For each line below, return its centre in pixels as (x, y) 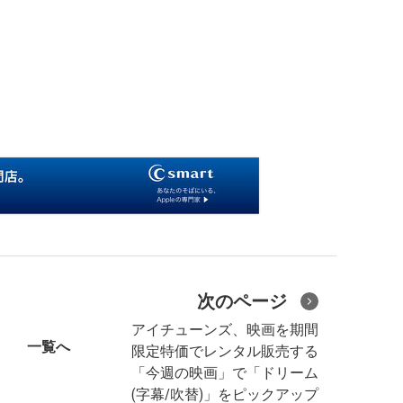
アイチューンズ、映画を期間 (225, 330)
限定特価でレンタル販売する (225, 351)
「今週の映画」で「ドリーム (225, 373)
